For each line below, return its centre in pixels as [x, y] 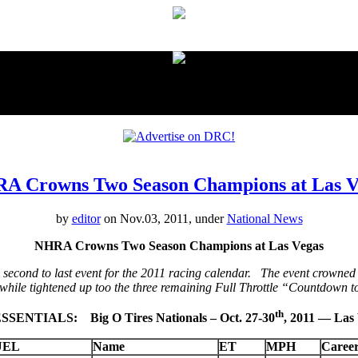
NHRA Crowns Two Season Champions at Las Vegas [179, 245]
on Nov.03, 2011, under [163, 218]
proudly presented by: [179, 29]
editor [86, 218]
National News [265, 218]
